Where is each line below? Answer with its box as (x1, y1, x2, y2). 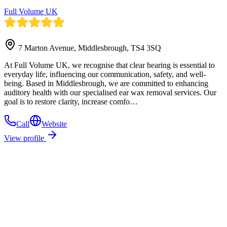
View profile (4, 133, 46, 142)
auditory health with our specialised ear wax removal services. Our (4, 88, 216, 97)
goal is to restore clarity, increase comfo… (4, 97, 138, 106)
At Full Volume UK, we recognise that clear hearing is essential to (4, 60, 215, 69)
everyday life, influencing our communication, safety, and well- (4, 69, 206, 79)
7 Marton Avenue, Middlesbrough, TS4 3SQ (18, 43, 161, 52)
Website (42, 119, 67, 128)
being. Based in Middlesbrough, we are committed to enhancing (4, 79, 208, 88)
